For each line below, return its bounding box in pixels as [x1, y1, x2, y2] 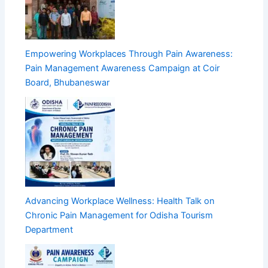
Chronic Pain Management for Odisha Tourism [25, 210, 214, 221]
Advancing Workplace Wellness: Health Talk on [25, 196, 215, 207]
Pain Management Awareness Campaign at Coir [25, 63, 220, 74]
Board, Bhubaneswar [25, 77, 110, 89]
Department [25, 224, 74, 236]
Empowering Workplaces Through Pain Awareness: [25, 48, 233, 60]
